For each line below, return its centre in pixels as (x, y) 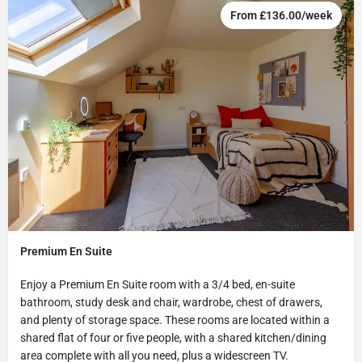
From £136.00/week (281, 15)
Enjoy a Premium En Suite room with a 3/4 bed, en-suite (158, 285)
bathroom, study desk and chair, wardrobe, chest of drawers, (171, 303)
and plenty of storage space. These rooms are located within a (175, 320)
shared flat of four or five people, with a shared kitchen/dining (173, 338)
